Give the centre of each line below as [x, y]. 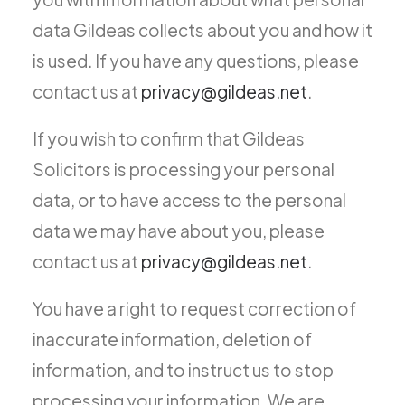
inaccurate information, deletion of [172, 339]
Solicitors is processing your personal [184, 169]
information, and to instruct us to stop [183, 370]
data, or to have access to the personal [189, 200]
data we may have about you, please [179, 231]
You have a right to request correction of [194, 308]
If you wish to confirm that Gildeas [169, 138]
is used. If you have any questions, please [196, 61]
